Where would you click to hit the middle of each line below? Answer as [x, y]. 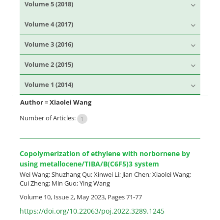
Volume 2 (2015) [49, 64]
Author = [35, 102]
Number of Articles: [48, 118]
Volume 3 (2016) [49, 44]
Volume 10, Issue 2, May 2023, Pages [73, 197]
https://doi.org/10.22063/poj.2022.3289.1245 [92, 211]
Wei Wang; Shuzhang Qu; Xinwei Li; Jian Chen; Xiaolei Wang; [105, 174]
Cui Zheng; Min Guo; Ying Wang [65, 183]
